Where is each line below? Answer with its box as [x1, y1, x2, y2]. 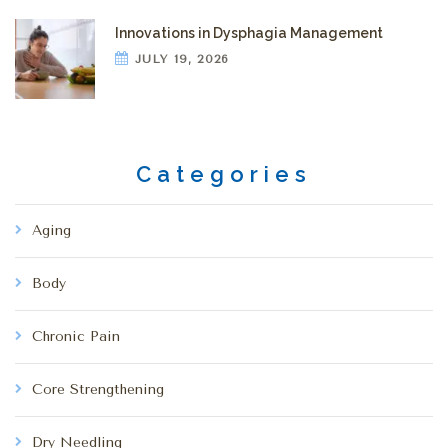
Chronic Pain [32, 327, 120, 345]
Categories [136, 161, 312, 188]
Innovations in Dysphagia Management [115, 24, 383, 41]
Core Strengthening [32, 380, 164, 398]
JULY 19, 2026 [129, 51, 230, 66]
